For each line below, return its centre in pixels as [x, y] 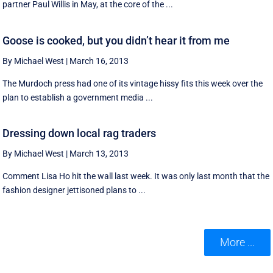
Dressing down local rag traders [80, 133]
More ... [237, 242]
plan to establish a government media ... [78, 97]
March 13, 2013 [99, 154]
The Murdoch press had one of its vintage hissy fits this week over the [133, 83]
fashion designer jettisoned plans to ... [74, 190]
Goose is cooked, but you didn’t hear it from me [116, 40]
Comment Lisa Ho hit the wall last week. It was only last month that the [136, 176]
